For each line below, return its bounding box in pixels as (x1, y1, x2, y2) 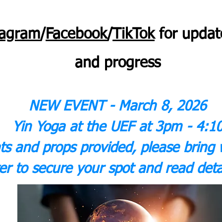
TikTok (112, 27, 155, 42)
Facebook (46, 27, 107, 42)
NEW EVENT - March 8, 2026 (29, 100, 206, 113)
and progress (74, 56, 161, 71)
